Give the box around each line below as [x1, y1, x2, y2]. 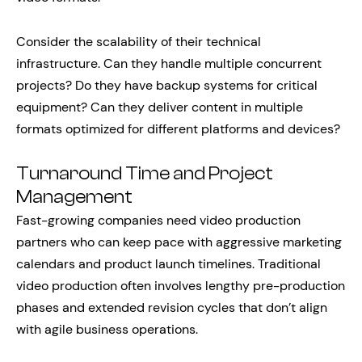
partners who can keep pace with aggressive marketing [16, 234, 342, 250]
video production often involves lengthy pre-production [16, 277, 345, 294]
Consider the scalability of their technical [16, 33, 261, 50]
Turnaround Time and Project [16, 163, 273, 184]
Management [16, 187, 133, 208]
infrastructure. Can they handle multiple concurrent [16, 55, 322, 72]
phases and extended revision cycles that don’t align [16, 299, 327, 316]
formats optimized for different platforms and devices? [16, 120, 340, 137]
